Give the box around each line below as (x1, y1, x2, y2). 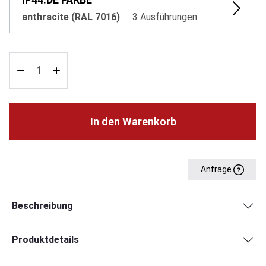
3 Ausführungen (132, 11, 197, 23)
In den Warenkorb (90, 115, 176, 128)
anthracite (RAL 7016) (22, 11, 120, 23)
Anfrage (201, 164, 233, 174)
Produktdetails (12, 233, 79, 245)
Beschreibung (12, 199, 73, 211)
